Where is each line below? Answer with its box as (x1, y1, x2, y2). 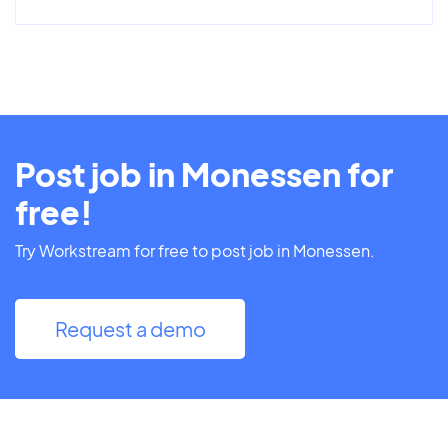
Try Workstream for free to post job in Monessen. (15, 239, 375, 261)
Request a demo (54, 315, 206, 341)
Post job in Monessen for (15, 153, 393, 194)
